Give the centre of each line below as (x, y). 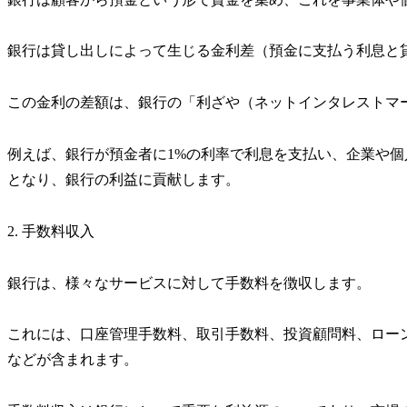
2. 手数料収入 (51, 231)
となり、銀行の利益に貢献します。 (124, 179)
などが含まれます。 (73, 360)
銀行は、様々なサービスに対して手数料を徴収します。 (189, 283)
